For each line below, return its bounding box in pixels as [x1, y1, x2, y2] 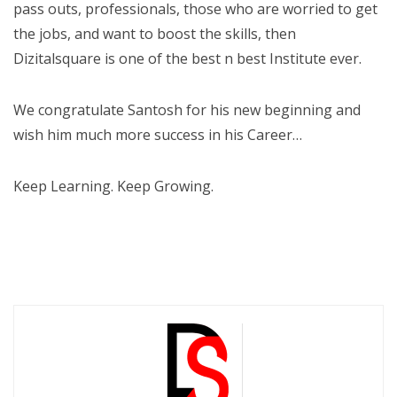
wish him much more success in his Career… [13, 125, 302, 144]
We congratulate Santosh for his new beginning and [13, 100, 361, 120]
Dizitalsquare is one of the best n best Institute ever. [13, 49, 362, 68]
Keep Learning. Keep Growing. [13, 176, 214, 196]
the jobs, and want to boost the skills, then [13, 24, 296, 43]
